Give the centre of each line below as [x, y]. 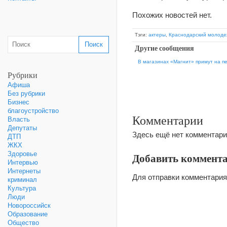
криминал [22, 180]
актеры [157, 35]
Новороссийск [29, 205]
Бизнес [18, 102]
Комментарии [168, 120]
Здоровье [22, 154]
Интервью [23, 162]
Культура [22, 188]
